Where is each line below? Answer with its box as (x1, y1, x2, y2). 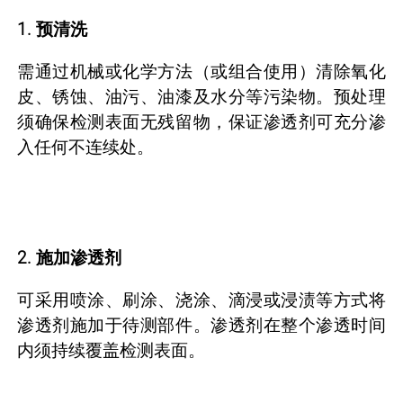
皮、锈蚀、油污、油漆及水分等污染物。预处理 (17, 85, 386, 107)
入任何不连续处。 (17, 136, 154, 157)
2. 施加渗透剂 (17, 246, 121, 268)
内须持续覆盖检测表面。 (17, 339, 205, 361)
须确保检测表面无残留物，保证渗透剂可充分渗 (17, 111, 386, 132)
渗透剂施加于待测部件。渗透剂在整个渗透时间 (17, 314, 386, 336)
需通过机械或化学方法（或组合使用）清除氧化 (17, 60, 386, 82)
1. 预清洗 (17, 18, 87, 40)
